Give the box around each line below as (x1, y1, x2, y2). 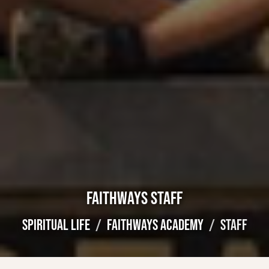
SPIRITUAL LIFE (22, 216, 90, 234)
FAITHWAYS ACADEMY (106, 216, 204, 234)
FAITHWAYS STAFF (86, 187, 183, 208)
